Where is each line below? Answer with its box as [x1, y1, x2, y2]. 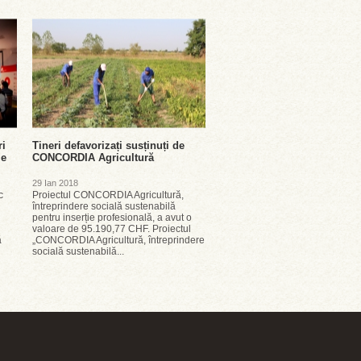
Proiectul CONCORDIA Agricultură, [32, 189, 184, 201]
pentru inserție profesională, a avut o [32, 212, 192, 223]
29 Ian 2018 [32, 178, 78, 188]
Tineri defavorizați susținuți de [32, 139, 185, 151]
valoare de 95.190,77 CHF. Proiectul [32, 223, 191, 234]
